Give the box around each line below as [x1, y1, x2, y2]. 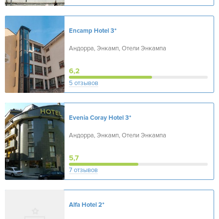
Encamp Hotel [69, 27, 109, 35]
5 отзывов [69, 79, 98, 87]
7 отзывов [69, 166, 98, 174]
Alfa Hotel [69, 201, 97, 209]
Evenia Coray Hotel [69, 114, 124, 122]
